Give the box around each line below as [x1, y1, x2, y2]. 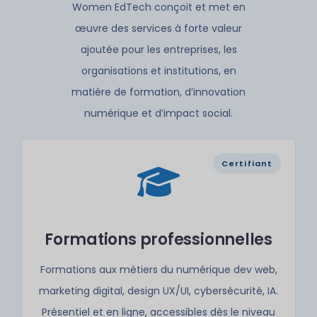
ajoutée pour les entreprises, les [80, 42, 237, 57]
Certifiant [221, 158, 272, 169]
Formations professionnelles [44, 229, 273, 250]
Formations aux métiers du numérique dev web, [40, 263, 277, 277]
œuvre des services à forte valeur [75, 21, 242, 35]
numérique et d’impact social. [84, 106, 233, 120]
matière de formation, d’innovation [71, 85, 246, 99]
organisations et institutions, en [81, 64, 236, 78]
